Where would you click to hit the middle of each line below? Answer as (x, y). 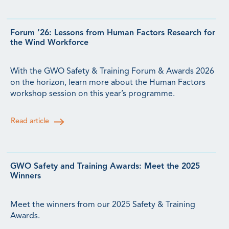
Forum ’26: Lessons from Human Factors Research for (113, 33)
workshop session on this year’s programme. (93, 94)
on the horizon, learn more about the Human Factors (108, 83)
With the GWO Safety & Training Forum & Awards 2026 (112, 71)
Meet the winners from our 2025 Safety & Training (103, 205)
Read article (30, 121)
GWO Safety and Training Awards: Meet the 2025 (105, 166)
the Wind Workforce (49, 43)
